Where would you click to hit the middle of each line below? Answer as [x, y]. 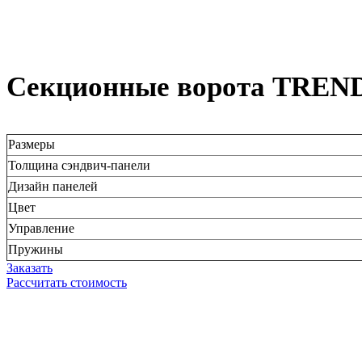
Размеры [32, 144]
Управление [41, 228]
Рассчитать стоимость [67, 282]
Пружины [36, 249]
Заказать [29, 267]
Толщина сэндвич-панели [79, 165]
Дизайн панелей [53, 186]
